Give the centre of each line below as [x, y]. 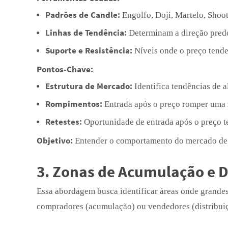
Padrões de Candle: [83, 15]
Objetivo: [55, 140]
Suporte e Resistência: [89, 50]
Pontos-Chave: [65, 69]
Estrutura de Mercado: [89, 86]
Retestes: [64, 122]
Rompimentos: [74, 104]
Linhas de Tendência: [86, 33]
